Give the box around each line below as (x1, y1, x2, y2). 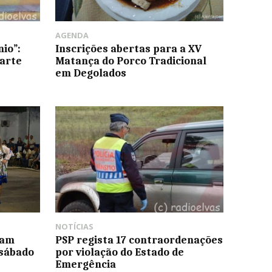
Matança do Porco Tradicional (55, 55, 206, 67)
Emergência (55, 257, 116, 270)
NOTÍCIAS (55, 220, 93, 232)
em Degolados (55, 67, 126, 80)
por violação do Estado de (55, 245, 184, 258)
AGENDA (55, 30, 89, 41)
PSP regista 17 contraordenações (55, 233, 223, 246)
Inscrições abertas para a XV (55, 42, 202, 55)
